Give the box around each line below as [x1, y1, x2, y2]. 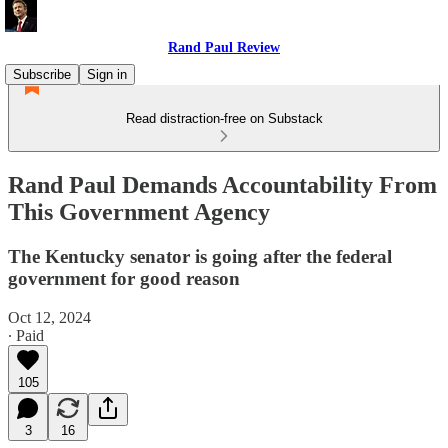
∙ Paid [8, 326, 44, 344]
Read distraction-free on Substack [125, 111, 323, 126]
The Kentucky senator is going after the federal [8, 245, 392, 267]
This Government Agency [8, 198, 270, 225]
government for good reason [8, 267, 240, 289]
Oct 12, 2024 [8, 308, 91, 326]
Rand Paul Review [168, 40, 280, 55]
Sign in [87, 67, 127, 82]
